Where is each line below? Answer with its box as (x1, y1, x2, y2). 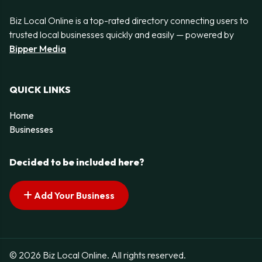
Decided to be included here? (9, 156, 144, 168)
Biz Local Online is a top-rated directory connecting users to (9, 15, 249, 26)
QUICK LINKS (9, 84, 71, 96)
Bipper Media (9, 43, 66, 54)
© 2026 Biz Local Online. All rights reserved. (9, 249, 186, 261)
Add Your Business (32, 189, 115, 202)
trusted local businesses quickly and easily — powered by (9, 29, 234, 40)
